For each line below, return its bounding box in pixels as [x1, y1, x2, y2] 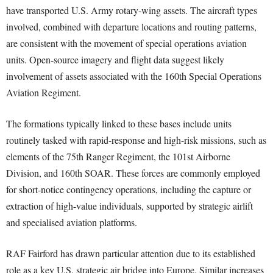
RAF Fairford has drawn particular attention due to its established [6, 247, 255, 260]
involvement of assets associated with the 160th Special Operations [6, 69, 261, 83]
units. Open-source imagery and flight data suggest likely [6, 53, 224, 66]
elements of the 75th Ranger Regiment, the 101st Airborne [6, 150, 230, 163]
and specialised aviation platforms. [6, 216, 137, 229]
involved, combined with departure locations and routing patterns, [6, 20, 257, 34]
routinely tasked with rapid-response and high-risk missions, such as [6, 133, 266, 147]
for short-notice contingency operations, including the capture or [6, 183, 251, 196]
